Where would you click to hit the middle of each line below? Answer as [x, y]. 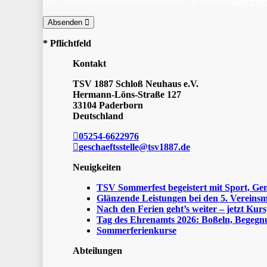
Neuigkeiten [97, 167]
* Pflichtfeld [67, 44]
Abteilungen [97, 251]
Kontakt [89, 64]
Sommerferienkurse [136, 231]
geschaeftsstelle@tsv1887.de [134, 147]
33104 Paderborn [108, 105]
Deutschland [98, 116]
